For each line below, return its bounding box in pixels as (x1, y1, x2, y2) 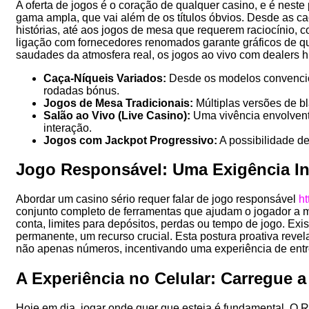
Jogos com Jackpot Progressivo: (43, 134, 217, 146)
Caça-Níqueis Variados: (43, 72, 166, 84)
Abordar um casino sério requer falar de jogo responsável (16, 193, 299, 206)
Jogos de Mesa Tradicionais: (43, 97, 193, 109)
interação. (43, 121, 92, 134)
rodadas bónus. (43, 84, 119, 97)
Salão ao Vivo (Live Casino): (43, 109, 190, 121)
